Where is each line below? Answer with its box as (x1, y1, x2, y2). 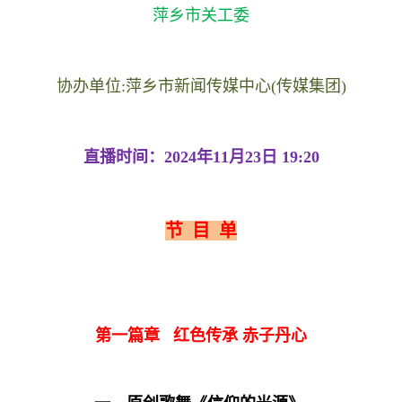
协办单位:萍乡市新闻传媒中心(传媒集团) (56, 76, 346, 95)
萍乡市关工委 (153, 5, 249, 24)
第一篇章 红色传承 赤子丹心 (95, 326, 307, 345)
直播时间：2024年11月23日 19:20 (83, 147, 319, 166)
